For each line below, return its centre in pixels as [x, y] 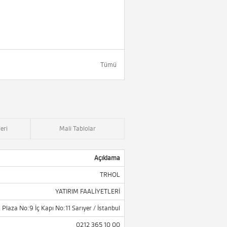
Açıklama [107, 158]
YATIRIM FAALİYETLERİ [88, 191]
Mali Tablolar [78, 128]
